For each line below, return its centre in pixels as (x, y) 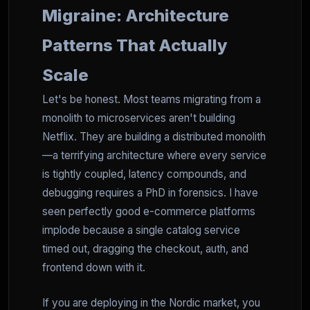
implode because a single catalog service (141, 230)
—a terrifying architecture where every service (154, 155)
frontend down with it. (94, 267)
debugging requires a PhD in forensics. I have (150, 193)
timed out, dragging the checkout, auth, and (145, 249)
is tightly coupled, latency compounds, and (144, 174)
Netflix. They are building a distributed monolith (154, 137)
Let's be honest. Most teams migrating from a (152, 99)
